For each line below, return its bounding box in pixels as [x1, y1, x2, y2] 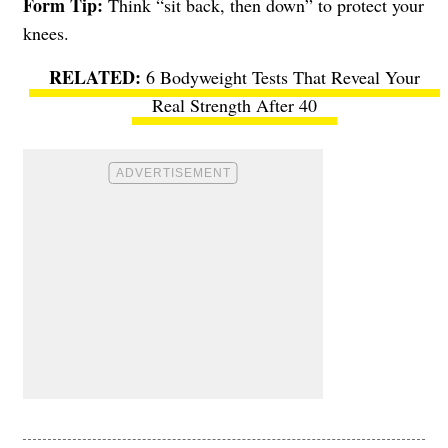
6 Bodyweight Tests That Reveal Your [145, 64, 420, 89]
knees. [23, 20, 69, 45]
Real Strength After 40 [151, 92, 317, 117]
